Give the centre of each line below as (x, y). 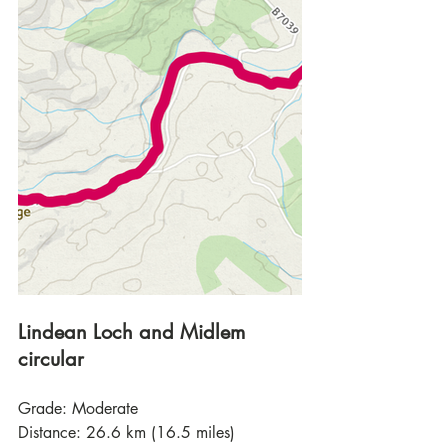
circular (51, 359)
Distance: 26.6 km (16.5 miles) (126, 433)
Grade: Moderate (78, 409)
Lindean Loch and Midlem (134, 332)
